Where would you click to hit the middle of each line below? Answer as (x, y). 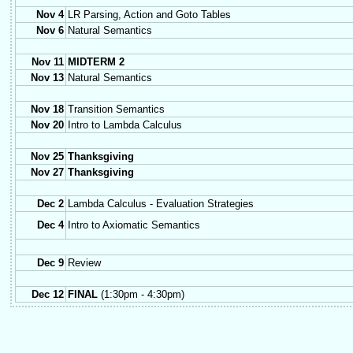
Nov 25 (48, 157)
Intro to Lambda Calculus (125, 125)
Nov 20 (48, 125)
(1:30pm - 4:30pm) (141, 295)
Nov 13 (48, 78)
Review (85, 263)
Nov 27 (48, 173)
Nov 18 (48, 110)
